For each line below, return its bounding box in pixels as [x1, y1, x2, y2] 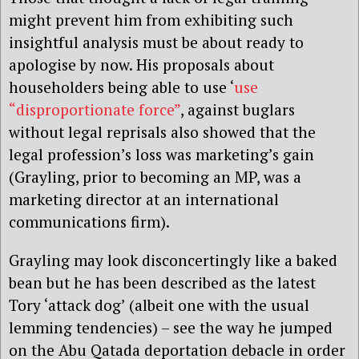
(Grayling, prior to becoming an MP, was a [9, 167, 301, 188]
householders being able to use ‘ [9, 77, 234, 98]
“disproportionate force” [9, 99, 180, 120]
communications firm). [9, 212, 170, 232]
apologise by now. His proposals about [9, 54, 274, 75]
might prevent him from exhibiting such [9, 10, 293, 30]
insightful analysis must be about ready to [9, 32, 304, 53]
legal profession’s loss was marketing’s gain [9, 144, 314, 165]
